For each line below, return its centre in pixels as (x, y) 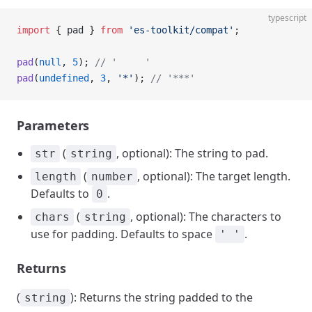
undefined (64, 78)
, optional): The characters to (206, 217)
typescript (287, 18)
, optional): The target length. (214, 176)
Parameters (53, 125)
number (112, 177)
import (33, 30)
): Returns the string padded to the (162, 297)
